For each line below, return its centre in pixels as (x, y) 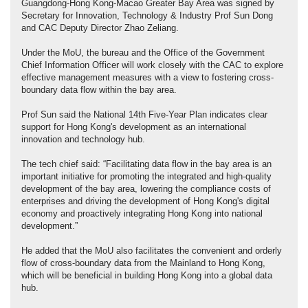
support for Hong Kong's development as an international (134, 128)
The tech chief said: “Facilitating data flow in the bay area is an (146, 165)
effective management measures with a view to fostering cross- (147, 78)
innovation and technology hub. (85, 140)
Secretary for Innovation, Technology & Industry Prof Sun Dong (147, 16)
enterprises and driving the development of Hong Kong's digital (145, 202)
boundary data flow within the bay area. (99, 90)
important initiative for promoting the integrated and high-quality (146, 177)
